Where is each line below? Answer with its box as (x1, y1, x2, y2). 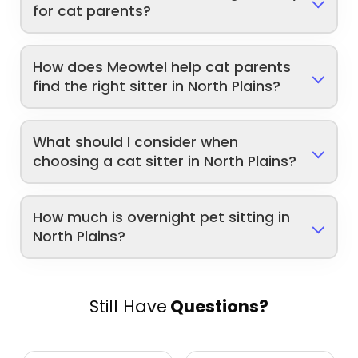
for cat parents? (33, 2, 152, 22)
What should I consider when (33, 133, 239, 153)
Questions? (167, 294, 268, 318)
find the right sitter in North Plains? (33, 77, 281, 97)
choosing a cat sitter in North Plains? (33, 152, 297, 172)
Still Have (89, 294, 167, 318)
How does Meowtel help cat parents (33, 58, 292, 78)
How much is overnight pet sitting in (33, 208, 291, 228)
